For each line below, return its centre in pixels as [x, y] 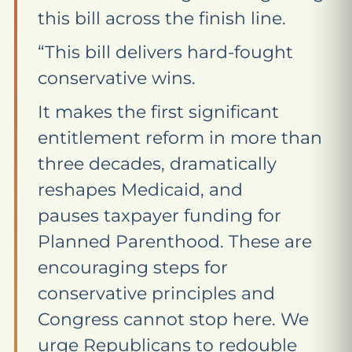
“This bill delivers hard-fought [165, 52]
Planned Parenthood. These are [175, 242]
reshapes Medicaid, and [140, 190]
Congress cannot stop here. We [173, 319]
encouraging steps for [133, 268]
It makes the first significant [158, 112]
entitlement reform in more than [180, 138]
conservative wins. [117, 78]
